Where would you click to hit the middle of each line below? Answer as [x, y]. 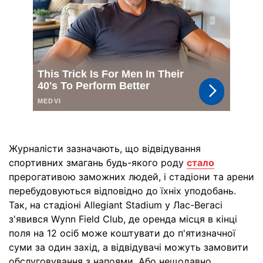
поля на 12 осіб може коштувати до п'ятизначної [122, 233]
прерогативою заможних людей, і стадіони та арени [131, 177]
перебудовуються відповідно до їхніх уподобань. [122, 191]
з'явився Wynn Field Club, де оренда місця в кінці [123, 219]
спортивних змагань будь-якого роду [98, 163]
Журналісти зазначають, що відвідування [105, 149]
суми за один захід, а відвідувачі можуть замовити [129, 247]
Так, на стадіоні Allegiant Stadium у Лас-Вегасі [116, 205]
